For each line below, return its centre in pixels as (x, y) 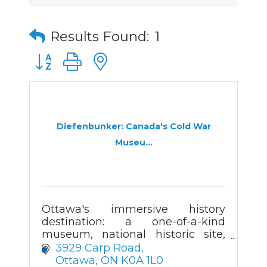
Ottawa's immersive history (133, 209)
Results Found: (100, 36)
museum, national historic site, (133, 234)
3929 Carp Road (98, 248)
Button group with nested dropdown (127, 55)
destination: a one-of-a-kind (133, 222)
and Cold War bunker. (100, 247)
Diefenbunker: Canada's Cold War (133, 126)
